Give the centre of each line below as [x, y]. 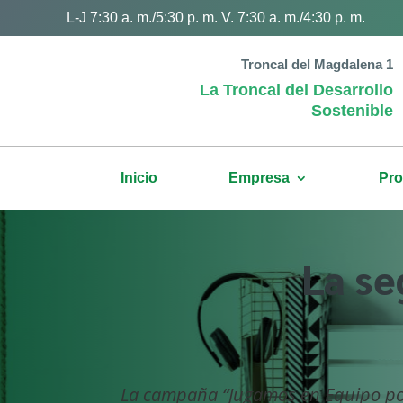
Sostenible [353, 111]
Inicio [139, 178]
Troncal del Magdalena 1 [318, 64]
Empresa [260, 178]
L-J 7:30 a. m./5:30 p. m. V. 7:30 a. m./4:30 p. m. [215, 18]
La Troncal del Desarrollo [297, 90]
